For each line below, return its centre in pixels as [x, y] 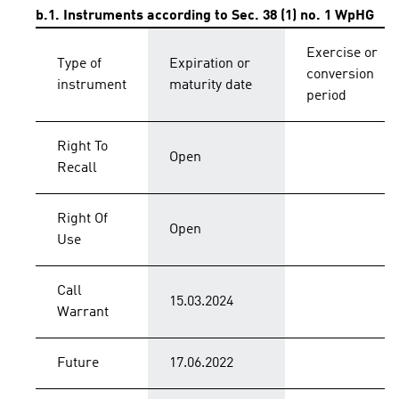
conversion [340, 75]
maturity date [211, 85]
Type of [79, 64]
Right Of [82, 219]
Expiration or [210, 64]
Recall [77, 168]
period [326, 96]
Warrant [83, 313]
